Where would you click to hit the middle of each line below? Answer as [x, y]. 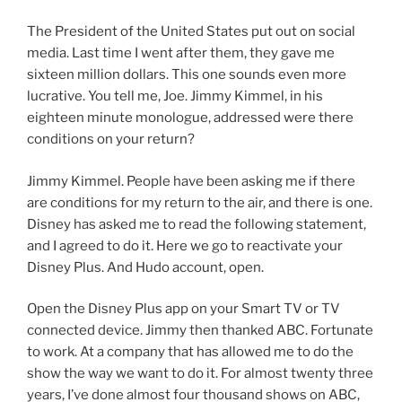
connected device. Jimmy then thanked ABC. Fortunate [200, 331]
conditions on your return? [111, 140]
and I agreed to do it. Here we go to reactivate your [185, 245]
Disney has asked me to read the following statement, [197, 224]
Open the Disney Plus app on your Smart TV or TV [184, 309]
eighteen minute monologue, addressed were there [190, 118]
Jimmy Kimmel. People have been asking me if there [191, 181]
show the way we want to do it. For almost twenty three [200, 374]
